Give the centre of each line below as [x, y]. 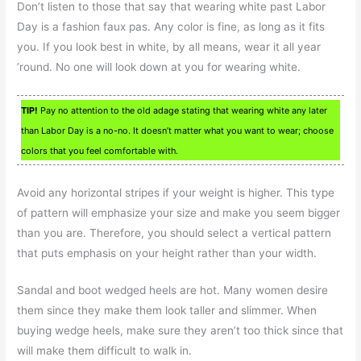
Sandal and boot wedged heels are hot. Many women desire [173, 290]
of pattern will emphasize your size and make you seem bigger [179, 212]
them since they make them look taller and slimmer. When [167, 311]
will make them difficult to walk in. [105, 351]
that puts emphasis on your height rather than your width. [167, 253]
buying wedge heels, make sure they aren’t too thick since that [180, 331]
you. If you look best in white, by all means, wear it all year [169, 46]
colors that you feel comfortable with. [100, 150]
